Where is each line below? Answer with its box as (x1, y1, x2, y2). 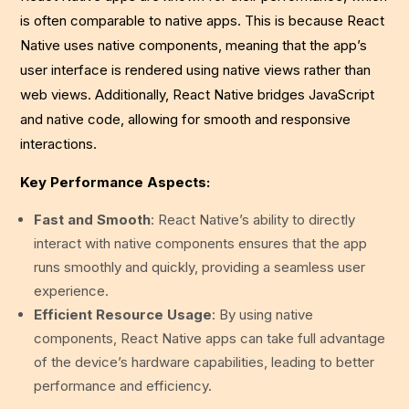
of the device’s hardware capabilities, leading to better (34, 353, 375, 372)
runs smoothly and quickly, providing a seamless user (34, 258, 366, 277)
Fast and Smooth (34, 211, 152, 229)
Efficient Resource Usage (34, 306, 213, 324)
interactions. (20, 135, 98, 153)
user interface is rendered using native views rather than (20, 61, 372, 79)
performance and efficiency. (34, 377, 213, 395)
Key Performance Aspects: (20, 173, 211, 192)
